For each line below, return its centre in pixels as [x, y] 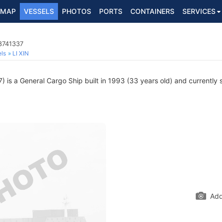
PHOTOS [77, 11]
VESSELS [39, 11]
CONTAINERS [152, 11]
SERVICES [199, 11]
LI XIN [21, 53]
